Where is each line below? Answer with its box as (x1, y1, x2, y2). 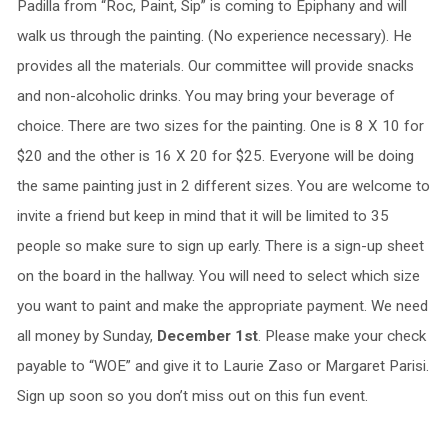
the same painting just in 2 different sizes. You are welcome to (16, 177, 430, 195)
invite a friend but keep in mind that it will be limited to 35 (16, 207, 389, 225)
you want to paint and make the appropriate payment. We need (16, 297, 428, 315)
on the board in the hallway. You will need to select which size (16, 267, 420, 285)
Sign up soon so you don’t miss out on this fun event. (16, 387, 368, 405)
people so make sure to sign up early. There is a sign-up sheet (16, 237, 424, 255)
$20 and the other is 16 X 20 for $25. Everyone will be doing (16, 147, 414, 165)
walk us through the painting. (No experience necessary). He (16, 27, 412, 45)
